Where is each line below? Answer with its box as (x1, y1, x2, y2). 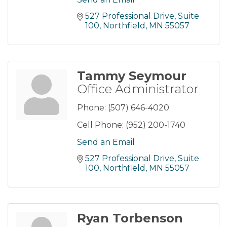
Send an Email (77, 137, 135, 147)
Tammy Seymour (77, 68, 186, 84)
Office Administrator (77, 82, 199, 97)
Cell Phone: (77, 120, 124, 130)
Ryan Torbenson (77, 211, 183, 226)
